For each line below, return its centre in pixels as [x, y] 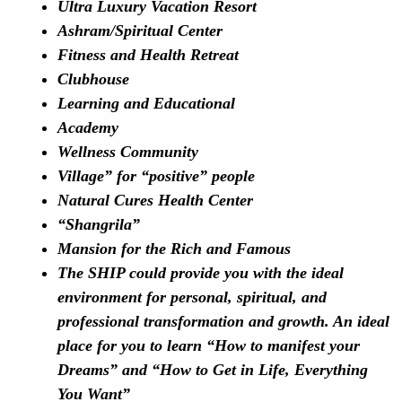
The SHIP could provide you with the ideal [201, 273]
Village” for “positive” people [156, 176]
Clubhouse [93, 79]
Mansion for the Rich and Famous [174, 249]
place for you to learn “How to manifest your [209, 345]
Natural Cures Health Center [155, 200]
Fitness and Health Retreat [148, 55]
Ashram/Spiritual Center [140, 31]
